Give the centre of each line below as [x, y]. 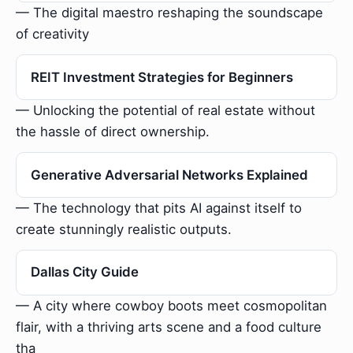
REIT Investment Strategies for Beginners [162, 77]
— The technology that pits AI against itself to [159, 208]
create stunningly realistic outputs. [124, 229]
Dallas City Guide [84, 272]
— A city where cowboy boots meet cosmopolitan [171, 305]
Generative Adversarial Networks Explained [169, 175]
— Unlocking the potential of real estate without [165, 111]
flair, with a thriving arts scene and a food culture [169, 327]
